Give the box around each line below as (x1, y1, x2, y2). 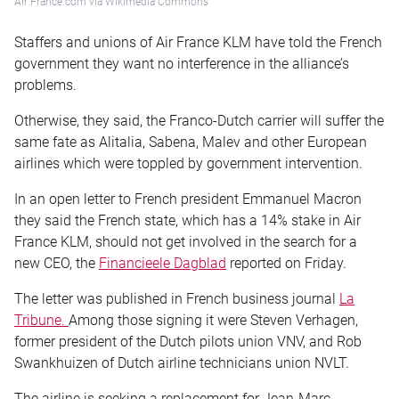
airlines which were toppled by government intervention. (14, 155, 362, 173)
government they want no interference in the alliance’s (14, 55, 349, 73)
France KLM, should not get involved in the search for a (14, 233, 357, 251)
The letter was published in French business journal (14, 290, 339, 308)
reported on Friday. (226, 255, 346, 273)
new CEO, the (14, 255, 99, 273)
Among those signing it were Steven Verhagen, (69, 312, 358, 330)
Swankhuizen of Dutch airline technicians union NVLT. (14, 354, 349, 372)
